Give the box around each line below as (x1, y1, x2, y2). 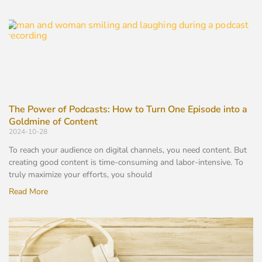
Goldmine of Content (9, 115, 98, 128)
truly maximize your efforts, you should (9, 168, 152, 180)
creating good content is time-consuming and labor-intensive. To (9, 156, 243, 168)
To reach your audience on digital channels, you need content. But (9, 144, 247, 156)
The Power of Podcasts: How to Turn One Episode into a (9, 102, 247, 116)
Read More (9, 185, 48, 197)
